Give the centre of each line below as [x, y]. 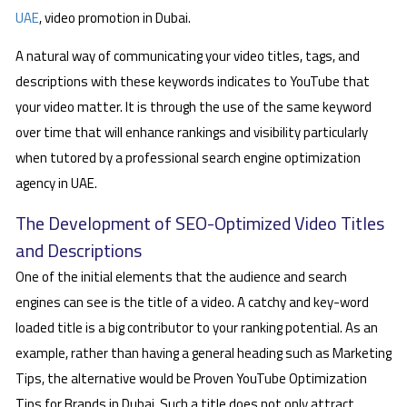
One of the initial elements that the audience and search [181, 276]
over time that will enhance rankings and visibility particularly [192, 133]
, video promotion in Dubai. [115, 17]
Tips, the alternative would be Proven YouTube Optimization [191, 378]
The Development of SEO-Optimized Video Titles [200, 223]
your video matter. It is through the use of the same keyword [194, 107]
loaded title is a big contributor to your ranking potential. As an [197, 327]
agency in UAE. [56, 184]
